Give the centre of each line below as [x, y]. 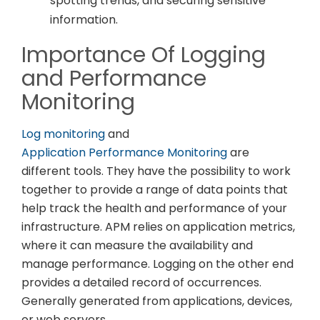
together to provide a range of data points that [155, 190]
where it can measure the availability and [137, 246]
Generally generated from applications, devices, [157, 301]
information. [84, 20]
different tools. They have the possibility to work [156, 171]
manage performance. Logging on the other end [157, 264]
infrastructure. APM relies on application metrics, [158, 227]
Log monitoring [63, 134]
